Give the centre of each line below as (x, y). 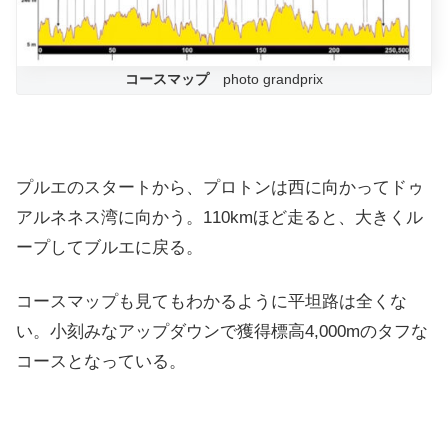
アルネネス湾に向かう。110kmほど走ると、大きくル (219, 217)
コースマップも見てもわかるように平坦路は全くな (211, 301)
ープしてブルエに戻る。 (109, 247)
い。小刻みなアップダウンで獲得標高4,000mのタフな (222, 331)
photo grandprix (266, 80)
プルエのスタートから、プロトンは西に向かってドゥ (220, 187)
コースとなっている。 (101, 361)
